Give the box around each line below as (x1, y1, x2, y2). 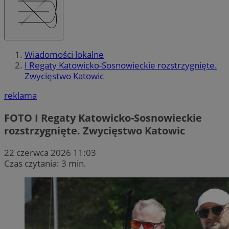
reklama (4, 89, 37, 102)
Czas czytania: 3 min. (4, 157, 86, 169)
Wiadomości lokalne (25, 49, 104, 61)
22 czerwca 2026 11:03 (4, 146, 96, 158)
